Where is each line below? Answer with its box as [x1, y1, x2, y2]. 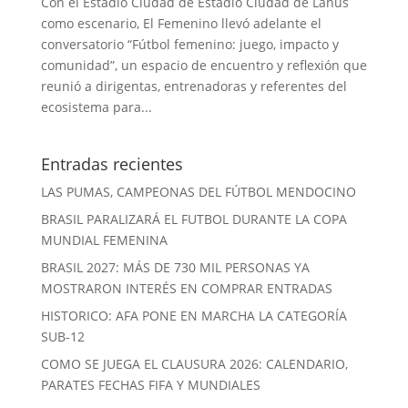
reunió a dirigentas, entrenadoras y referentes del [40, 77, 347, 95]
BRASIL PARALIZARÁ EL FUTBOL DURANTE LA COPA [40, 210, 347, 228]
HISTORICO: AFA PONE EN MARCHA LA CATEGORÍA [40, 307, 347, 324]
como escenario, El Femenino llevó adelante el [40, 15, 321, 32]
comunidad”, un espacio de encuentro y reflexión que [40, 56, 367, 74]
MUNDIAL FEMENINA [40, 231, 168, 249]
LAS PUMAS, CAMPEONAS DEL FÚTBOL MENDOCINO [40, 183, 356, 200]
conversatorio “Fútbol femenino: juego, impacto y [40, 36, 339, 53]
